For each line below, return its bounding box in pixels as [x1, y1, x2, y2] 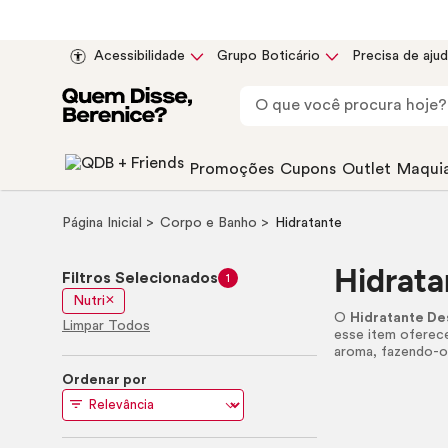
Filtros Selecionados [62, 269, 218, 286]
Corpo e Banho [160, 216, 261, 230]
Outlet [342, 161, 391, 177]
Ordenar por [62, 373, 147, 387]
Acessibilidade [94, 49, 185, 63]
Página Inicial [62, 216, 146, 230]
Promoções [190, 161, 274, 177]
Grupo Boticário [217, 49, 320, 63]
